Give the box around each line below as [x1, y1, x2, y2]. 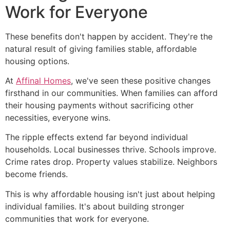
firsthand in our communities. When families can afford [5, 87, 218, 98]
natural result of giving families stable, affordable [5, 43, 197, 54]
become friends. [5, 169, 68, 180]
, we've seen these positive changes [71, 75, 210, 86]
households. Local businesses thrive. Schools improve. [5, 144, 216, 155]
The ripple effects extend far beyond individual [5, 132, 188, 143]
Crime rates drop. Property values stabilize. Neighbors [5, 157, 217, 167]
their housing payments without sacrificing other [5, 100, 194, 110]
